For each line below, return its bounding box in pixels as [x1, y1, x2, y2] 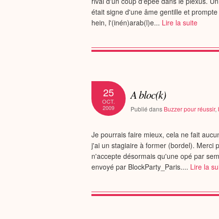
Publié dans [134, 105, 162, 113]
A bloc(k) [136, 87, 166, 102]
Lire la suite [162, 18, 197, 27]
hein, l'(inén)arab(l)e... [91, 18, 162, 27]
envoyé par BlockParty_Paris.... [91, 162, 190, 172]
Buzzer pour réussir [164, 105, 215, 113]
